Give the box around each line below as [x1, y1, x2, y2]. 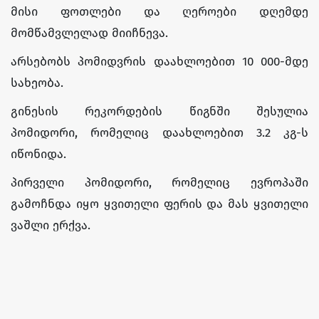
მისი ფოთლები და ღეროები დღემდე [11, 4, 308, 19]
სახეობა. [11, 75, 63, 90]
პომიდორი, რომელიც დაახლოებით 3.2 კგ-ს [11, 125, 308, 140]
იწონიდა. [11, 146, 66, 162]
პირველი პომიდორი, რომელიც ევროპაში [11, 174, 308, 190]
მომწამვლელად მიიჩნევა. [11, 25, 168, 41]
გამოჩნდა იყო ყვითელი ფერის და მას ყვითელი [11, 196, 308, 211]
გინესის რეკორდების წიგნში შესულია [11, 103, 308, 119]
